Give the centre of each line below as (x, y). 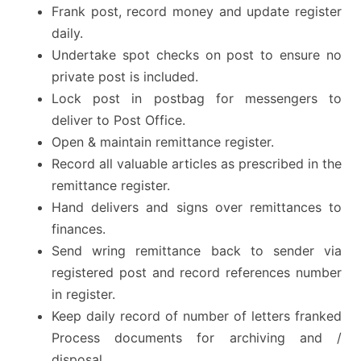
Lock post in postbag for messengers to (197, 99)
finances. (79, 229)
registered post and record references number (197, 273)
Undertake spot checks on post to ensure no (197, 55)
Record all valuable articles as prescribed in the (197, 164)
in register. (83, 295)
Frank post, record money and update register (197, 12)
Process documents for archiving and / (197, 338)
